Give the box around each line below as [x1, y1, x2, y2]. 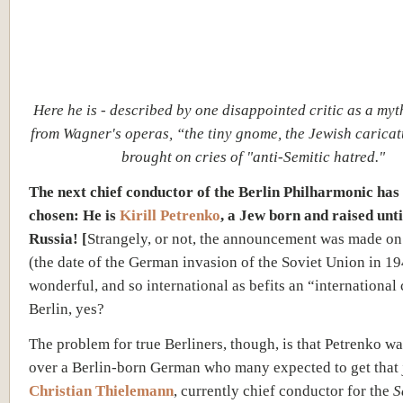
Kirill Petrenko [120, 205, 220, 224]
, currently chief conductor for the [174, 381, 393, 399]
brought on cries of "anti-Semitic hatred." [121, 147, 385, 166]
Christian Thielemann [29, 381, 174, 399]
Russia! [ [29, 228, 87, 247]
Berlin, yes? [29, 299, 104, 318]
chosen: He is [29, 205, 120, 224]
